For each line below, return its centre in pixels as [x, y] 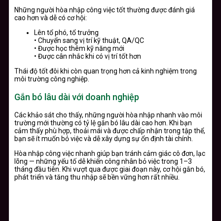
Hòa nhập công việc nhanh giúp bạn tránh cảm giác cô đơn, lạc [110, 154]
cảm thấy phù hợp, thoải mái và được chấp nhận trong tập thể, [110, 131]
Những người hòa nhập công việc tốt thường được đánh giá [105, 10]
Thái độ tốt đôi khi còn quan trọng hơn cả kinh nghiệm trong [106, 71]
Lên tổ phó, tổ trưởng [66, 33]
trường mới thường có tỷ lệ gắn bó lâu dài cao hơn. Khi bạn [103, 123]
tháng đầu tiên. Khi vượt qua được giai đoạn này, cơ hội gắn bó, [110, 169]
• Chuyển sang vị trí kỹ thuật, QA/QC [89, 41]
